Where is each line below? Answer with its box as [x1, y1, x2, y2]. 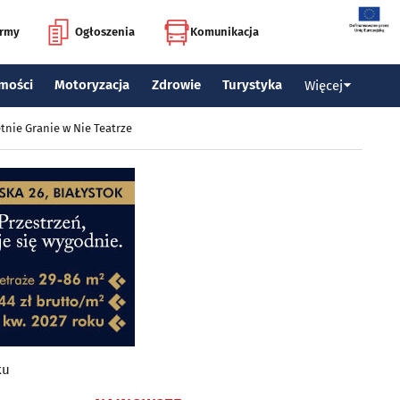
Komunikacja [190, 25, 259, 38]
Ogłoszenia [75, 25, 135, 38]
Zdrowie [151, 77, 201, 93]
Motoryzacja [54, 77, 130, 93]
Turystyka [222, 77, 283, 93]
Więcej [304, 77, 343, 94]
